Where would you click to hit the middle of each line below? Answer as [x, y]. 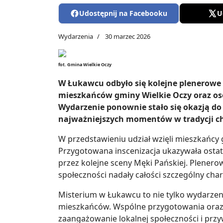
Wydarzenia [76, 37]
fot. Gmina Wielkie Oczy [85, 65]
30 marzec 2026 [128, 37]
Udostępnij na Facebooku [123, 13]
